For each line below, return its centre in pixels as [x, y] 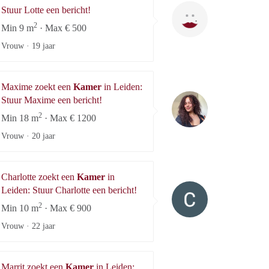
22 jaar [44, 226]
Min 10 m [20, 208]
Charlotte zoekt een [39, 177]
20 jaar [44, 136]
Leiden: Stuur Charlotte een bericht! [69, 190]
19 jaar [44, 46]
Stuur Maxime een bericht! [52, 100]
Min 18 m [20, 118]
